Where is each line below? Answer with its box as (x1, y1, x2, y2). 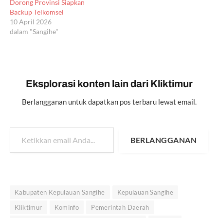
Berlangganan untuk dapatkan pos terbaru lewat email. (21, 97, 197, 107)
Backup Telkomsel (10, 8, 64, 17)
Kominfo (54, 203, 79, 212)
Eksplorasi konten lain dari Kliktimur (25, 78, 193, 90)
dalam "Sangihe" (10, 27, 58, 36)
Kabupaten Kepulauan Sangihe (15, 188, 105, 197)
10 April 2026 (10, 18, 52, 26)
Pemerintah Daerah (91, 203, 149, 212)
